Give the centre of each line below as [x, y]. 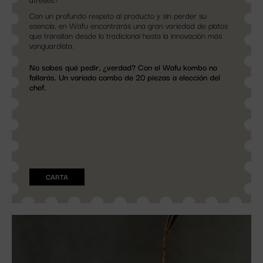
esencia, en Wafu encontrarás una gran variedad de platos [129, 26]
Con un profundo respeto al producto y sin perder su [118, 16]
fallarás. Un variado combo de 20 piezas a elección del [125, 77]
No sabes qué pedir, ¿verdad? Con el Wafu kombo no [123, 67]
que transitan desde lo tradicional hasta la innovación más [126, 36]
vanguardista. [52, 45]
